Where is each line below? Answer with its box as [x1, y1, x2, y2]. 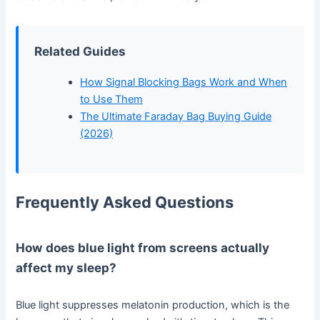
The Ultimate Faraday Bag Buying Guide [80, 109, 272, 123]
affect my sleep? [16, 260, 117, 276]
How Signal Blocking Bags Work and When [80, 75, 288, 89]
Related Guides [34, 43, 126, 59]
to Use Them [80, 92, 144, 106]
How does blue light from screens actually [16, 240, 270, 256]
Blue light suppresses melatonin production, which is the [16, 298, 290, 311]
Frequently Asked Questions [16, 192, 234, 211]
